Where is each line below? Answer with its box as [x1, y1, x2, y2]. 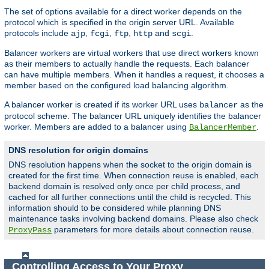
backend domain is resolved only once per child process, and [8, 181, 240, 191]
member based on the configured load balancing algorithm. [4, 80, 229, 90]
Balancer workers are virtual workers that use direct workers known [4, 47, 259, 58]
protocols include [4, 28, 71, 38]
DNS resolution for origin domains [8, 145, 148, 155]
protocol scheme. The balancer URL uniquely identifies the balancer [4, 110, 261, 121]
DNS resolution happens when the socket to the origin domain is [8, 159, 252, 169]
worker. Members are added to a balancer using [4, 121, 189, 131]
